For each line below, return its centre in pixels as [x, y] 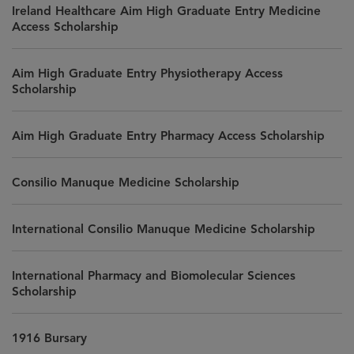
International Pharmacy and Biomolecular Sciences [154, 275]
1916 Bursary [49, 338]
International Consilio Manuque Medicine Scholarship [164, 229]
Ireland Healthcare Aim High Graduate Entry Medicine [166, 11]
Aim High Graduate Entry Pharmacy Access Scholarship [168, 136]
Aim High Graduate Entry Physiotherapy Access [147, 73]
